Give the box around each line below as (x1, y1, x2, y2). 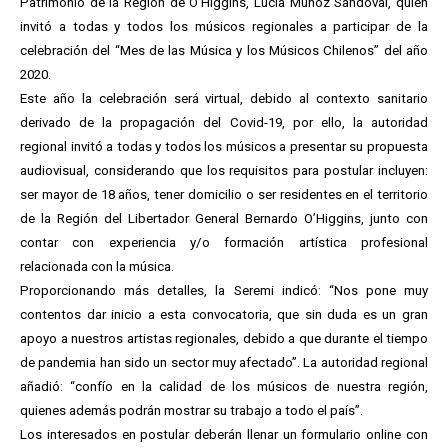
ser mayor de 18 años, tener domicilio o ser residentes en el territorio (20, 187, 428, 202)
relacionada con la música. (20, 259, 174, 274)
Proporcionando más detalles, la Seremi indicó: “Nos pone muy (20, 283, 428, 298)
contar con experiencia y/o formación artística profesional (20, 235, 428, 250)
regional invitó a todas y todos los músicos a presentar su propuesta (20, 139, 428, 154)
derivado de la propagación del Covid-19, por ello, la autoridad (20, 115, 428, 130)
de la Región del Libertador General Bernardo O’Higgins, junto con (20, 211, 428, 226)
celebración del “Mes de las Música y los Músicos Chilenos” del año (20, 43, 428, 58)
